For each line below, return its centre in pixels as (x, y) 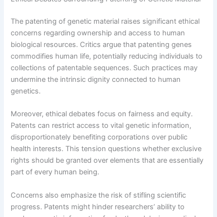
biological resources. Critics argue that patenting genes (101, 44)
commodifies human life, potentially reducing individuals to (107, 56)
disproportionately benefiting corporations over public (99, 137)
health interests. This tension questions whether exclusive (106, 149)
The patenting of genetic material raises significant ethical (105, 21)
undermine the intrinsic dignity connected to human (96, 79)
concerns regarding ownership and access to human (98, 33)
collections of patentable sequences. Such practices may (104, 68)
